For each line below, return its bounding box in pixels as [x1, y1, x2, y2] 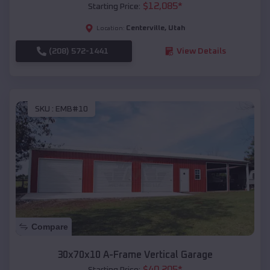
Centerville [126, 24, 165, 32]
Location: [96, 25, 125, 31]
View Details [176, 46, 226, 55]
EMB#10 [55, 105, 88, 114]
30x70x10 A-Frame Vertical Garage [57, 250, 213, 260]
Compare [31, 222, 68, 232]
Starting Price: [87, 2, 140, 11]
